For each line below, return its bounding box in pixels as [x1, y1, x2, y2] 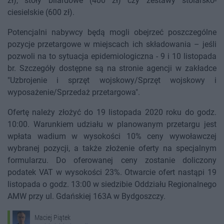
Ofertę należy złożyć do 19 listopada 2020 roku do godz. [7, 107, 216, 117]
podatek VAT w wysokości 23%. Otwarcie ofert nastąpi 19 [7, 167, 216, 177]
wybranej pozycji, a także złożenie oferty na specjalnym [7, 143, 216, 153]
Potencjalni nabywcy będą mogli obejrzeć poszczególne [7, 27, 216, 37]
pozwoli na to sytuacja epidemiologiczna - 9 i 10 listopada [7, 51, 216, 61]
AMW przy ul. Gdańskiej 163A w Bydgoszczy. [7, 191, 165, 201]
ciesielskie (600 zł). [7, 7, 74, 17]
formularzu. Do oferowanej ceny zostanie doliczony [7, 155, 216, 165]
